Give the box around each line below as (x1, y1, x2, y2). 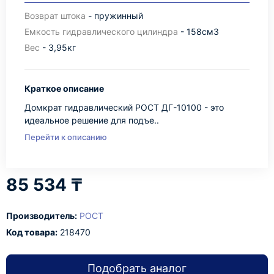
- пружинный (86, 10, 143, 21)
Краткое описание (24, 83, 104, 94)
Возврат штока (24, 10, 86, 21)
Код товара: (6, 227, 57, 237)
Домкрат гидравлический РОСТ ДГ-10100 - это (24, 102, 224, 113)
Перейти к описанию (24, 132, 107, 142)
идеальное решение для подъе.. (24, 115, 159, 125)
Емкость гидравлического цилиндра (24, 26, 178, 37)
